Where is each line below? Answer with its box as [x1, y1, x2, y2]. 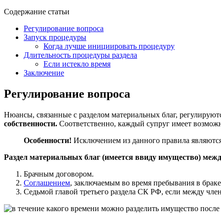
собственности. [4, 119, 57, 128]
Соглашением [24, 178, 70, 187]
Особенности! [24, 136, 72, 145]
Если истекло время [43, 59, 110, 68]
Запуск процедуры [24, 33, 86, 41]
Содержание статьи [4, 7, 70, 16]
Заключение [24, 68, 64, 77]
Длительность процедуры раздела [24, 50, 137, 59]
